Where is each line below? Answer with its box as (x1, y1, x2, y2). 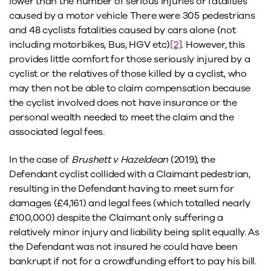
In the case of (9, 153, 71, 167)
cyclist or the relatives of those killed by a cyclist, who (9, 67, 247, 80)
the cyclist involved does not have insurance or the (9, 96, 237, 109)
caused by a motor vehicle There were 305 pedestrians (9, 8, 255, 22)
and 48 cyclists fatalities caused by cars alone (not (9, 23, 236, 37)
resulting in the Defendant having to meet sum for (9, 182, 234, 196)
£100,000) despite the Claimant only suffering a (9, 211, 223, 225)
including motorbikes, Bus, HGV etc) (9, 38, 171, 51)
